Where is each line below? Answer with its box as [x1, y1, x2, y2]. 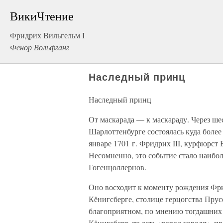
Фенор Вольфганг [10, 42, 69, 52]
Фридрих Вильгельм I [10, 30, 85, 40]
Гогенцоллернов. [89, 162, 146, 172]
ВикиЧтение [10, 8, 74, 24]
